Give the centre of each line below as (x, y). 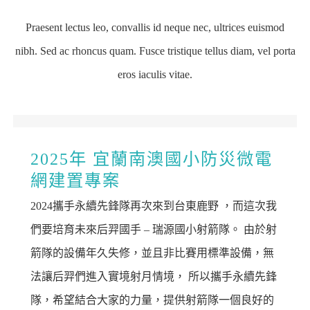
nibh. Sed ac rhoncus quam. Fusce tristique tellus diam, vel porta (155, 51)
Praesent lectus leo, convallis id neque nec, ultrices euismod (155, 27)
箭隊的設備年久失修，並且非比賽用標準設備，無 (153, 253)
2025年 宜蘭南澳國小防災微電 (152, 159)
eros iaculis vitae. (155, 74)
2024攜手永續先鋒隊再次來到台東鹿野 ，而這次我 (154, 206)
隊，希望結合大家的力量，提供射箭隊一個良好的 (153, 300)
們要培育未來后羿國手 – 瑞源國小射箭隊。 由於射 (154, 230)
